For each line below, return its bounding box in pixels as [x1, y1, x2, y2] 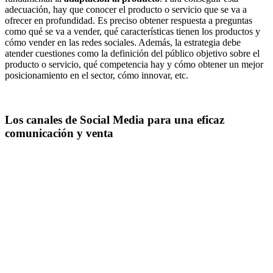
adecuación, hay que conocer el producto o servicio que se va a [5, 4, 247, 15]
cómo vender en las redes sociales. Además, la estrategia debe [5, 37, 241, 48]
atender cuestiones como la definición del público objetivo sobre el [5, 48, 260, 59]
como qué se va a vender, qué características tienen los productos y [5, 26, 260, 37]
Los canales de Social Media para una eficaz [5, 113, 224, 126]
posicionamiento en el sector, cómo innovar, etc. [5, 70, 188, 81]
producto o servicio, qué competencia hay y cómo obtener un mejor [5, 59, 263, 70]
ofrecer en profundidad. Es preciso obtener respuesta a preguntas [5, 15, 252, 26]
